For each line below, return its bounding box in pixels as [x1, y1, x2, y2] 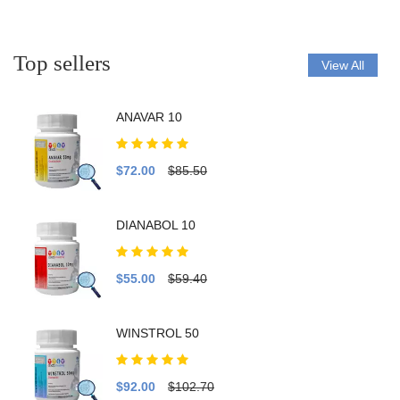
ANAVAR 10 [116, 109, 182, 124]
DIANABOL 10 [116, 217, 196, 232]
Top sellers [13, 50, 111, 75]
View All [321, 57, 364, 72]
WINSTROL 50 [116, 325, 199, 340]
